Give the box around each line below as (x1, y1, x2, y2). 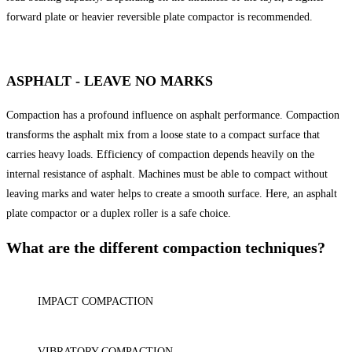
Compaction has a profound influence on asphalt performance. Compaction (6, 109, 339, 122)
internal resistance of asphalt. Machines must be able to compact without (6, 168, 328, 181)
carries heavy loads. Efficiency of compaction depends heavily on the (6, 148, 314, 161)
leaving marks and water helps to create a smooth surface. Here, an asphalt (6, 188, 337, 200)
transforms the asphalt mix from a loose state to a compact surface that (6, 129, 320, 141)
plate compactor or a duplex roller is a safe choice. (6, 207, 231, 220)
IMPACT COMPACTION (38, 295, 153, 307)
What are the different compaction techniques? (6, 238, 325, 256)
